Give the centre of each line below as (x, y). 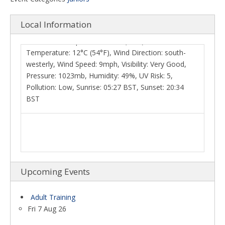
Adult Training (53, 197)
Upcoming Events (55, 172)
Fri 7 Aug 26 (47, 209)
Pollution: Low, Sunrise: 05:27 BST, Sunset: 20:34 (105, 32)
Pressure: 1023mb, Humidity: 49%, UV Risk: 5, (99, 20)
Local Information (56, 24)
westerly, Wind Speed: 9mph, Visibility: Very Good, (106, 9)
